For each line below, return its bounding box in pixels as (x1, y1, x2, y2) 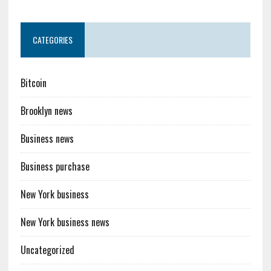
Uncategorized (20, 242, 74, 257)
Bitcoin (20, 75, 47, 90)
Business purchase (20, 158, 90, 174)
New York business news (20, 214, 109, 229)
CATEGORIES (32, 33, 73, 46)
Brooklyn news (20, 103, 73, 118)
